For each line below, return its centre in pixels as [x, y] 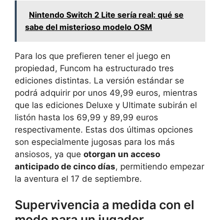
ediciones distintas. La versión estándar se [99, 80]
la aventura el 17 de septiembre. [78, 179]
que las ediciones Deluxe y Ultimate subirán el [106, 105]
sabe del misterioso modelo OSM [89, 27]
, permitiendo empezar [160, 166]
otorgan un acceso [122, 154]
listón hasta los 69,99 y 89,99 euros [86, 117]
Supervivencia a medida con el [105, 205]
